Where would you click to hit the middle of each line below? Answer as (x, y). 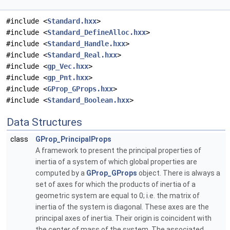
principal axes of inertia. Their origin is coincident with (123, 218)
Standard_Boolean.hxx (88, 100)
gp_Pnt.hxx (68, 78)
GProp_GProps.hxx (80, 89)
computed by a (61, 173)
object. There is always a (179, 173)
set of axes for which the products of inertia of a (116, 185)
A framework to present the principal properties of (118, 151)
